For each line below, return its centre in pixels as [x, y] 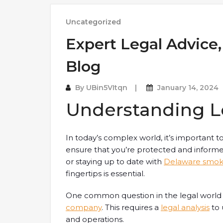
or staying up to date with [115, 162]
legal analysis [185, 207]
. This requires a [131, 207]
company [84, 207]
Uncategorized [93, 22]
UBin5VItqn [107, 88]
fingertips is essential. [105, 173]
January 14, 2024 [188, 88]
